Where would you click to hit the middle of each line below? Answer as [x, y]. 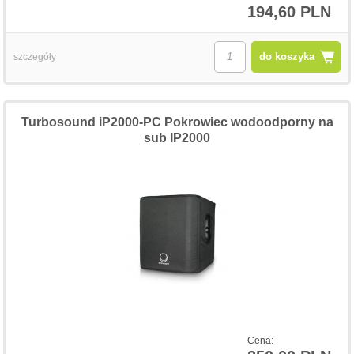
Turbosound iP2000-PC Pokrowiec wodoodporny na [177, 122]
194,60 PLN [289, 11]
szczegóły [35, 56]
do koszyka [286, 56]
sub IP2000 [177, 137]
